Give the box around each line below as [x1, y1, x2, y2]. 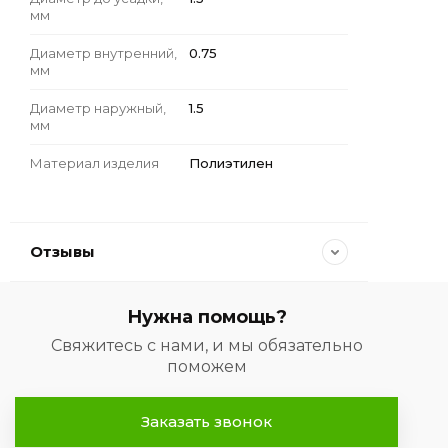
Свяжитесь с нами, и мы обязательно [50, 336, 363, 355]
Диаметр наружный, [30, 99, 166, 116]
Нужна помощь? [126, 306, 287, 328]
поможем [166, 357, 247, 376]
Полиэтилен [189, 154, 273, 171]
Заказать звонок [141, 412, 272, 431]
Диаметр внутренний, [30, 44, 177, 61]
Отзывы [30, 241, 95, 261]
